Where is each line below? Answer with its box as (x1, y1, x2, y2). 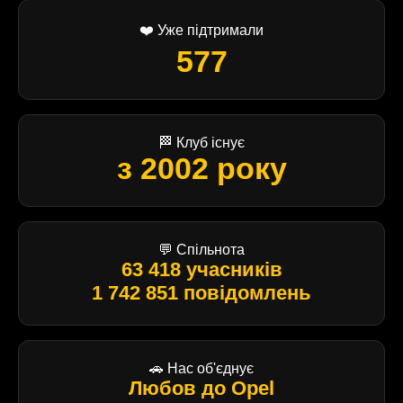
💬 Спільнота (158, 241, 245, 257)
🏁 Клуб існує (158, 134, 245, 150)
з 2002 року (116, 150, 287, 185)
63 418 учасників (121, 257, 282, 281)
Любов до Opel (129, 376, 274, 399)
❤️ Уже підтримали (139, 22, 264, 38)
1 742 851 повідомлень (92, 281, 311, 304)
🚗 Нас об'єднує (149, 360, 254, 376)
